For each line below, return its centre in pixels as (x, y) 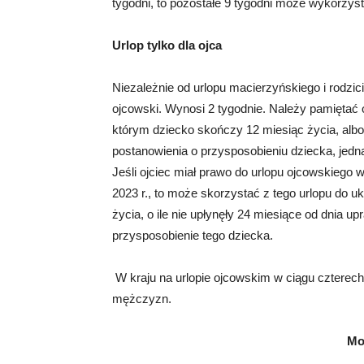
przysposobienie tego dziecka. (193, 236)
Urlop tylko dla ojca (167, 45)
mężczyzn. (142, 299)
